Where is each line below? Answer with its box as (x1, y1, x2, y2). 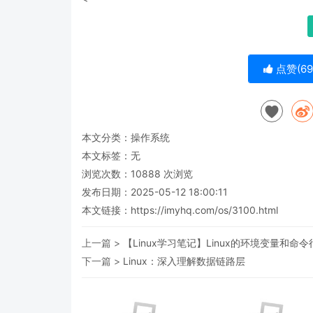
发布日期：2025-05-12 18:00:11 (82, 185, 228, 198)
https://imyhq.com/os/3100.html (131, 203, 278, 216)
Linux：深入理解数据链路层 (123, 254, 245, 267)
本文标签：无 (82, 149, 140, 161)
